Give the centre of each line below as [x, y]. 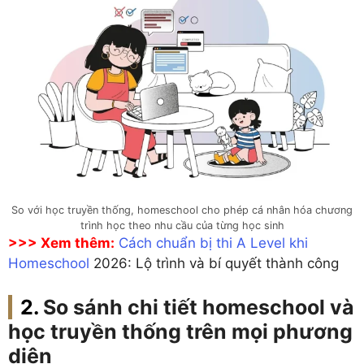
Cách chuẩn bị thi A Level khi [213, 243]
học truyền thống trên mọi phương [180, 331]
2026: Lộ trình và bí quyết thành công [214, 264]
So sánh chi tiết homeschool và [199, 307]
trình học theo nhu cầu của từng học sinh [182, 226]
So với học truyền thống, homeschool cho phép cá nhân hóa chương [182, 210]
